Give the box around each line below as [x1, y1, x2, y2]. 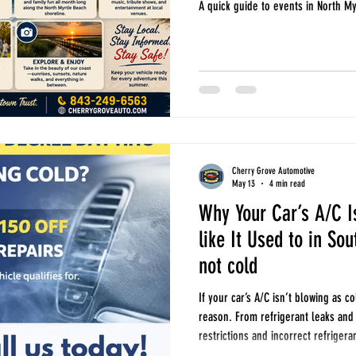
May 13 [232, 178, 255, 190]
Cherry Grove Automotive [232, 164, 315, 176]
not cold [199, 252, 257, 279]
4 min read [269, 178, 305, 190]
